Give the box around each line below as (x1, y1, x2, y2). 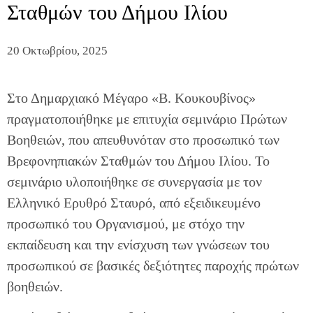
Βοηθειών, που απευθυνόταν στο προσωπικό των (7, 132, 279, 148)
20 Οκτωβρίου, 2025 (7, 44, 108, 58)
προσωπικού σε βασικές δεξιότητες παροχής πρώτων (7, 258, 299, 274)
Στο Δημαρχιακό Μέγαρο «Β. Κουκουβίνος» (7, 90, 256, 106)
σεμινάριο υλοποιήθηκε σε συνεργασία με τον (7, 174, 262, 190)
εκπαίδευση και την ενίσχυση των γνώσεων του (7, 237, 270, 253)
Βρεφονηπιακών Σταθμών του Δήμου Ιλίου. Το (7, 153, 270, 169)
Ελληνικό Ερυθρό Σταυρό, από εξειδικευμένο (7, 195, 261, 211)
